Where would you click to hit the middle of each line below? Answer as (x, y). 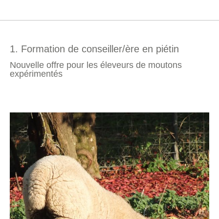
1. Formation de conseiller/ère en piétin (94, 49)
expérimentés (36, 74)
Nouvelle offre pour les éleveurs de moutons (96, 65)
